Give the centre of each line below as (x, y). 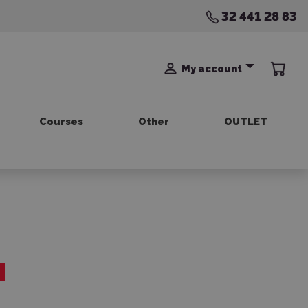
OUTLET (245, 121)
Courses (61, 121)
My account (211, 68)
